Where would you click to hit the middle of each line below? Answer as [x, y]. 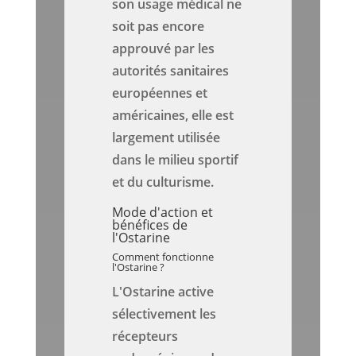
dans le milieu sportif [176, 160]
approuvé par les [164, 49]
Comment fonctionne [163, 257]
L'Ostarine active [163, 292]
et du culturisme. [163, 182]
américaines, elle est [173, 116]
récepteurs [145, 337]
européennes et [160, 93]
